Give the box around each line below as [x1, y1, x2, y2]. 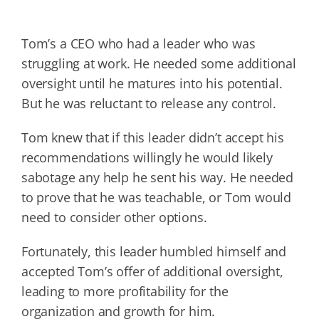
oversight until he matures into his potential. [21, 74, 283, 92]
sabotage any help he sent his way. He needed [21, 168, 294, 186]
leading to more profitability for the [21, 282, 229, 300]
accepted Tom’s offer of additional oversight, [21, 262, 283, 280]
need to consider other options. [21, 208, 207, 226]
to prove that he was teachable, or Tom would [21, 188, 292, 206]
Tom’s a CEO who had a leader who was [21, 34, 256, 52]
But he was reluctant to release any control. [21, 94, 277, 112]
